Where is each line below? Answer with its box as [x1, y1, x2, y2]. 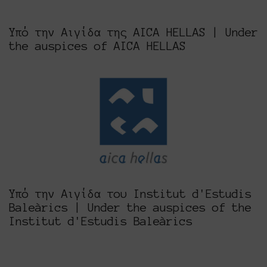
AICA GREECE [101, 116, 166, 127]
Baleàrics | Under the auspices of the [9, 201, 252, 214]
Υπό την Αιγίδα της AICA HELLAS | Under [9, 26, 258, 39]
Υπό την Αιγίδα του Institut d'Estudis [9, 188, 252, 200]
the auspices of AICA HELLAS [9, 40, 186, 52]
